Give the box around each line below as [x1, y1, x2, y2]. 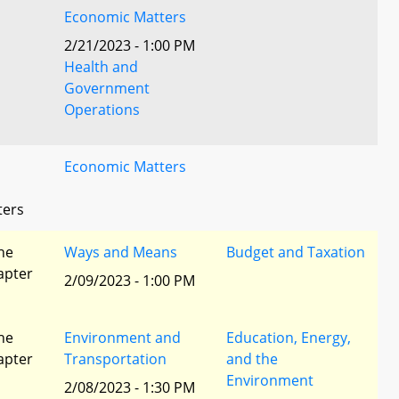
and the [226, 349, 278, 369]
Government [64, 78, 150, 98]
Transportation [64, 349, 167, 369]
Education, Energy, [226, 328, 351, 347]
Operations [64, 100, 140, 119]
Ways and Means [64, 242, 177, 262]
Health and [64, 57, 138, 77]
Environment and [64, 328, 181, 347]
